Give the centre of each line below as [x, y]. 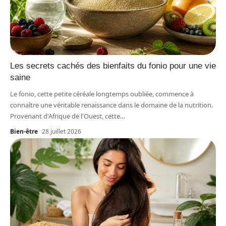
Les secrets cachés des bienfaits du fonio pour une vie [113, 66]
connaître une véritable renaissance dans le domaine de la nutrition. [111, 105]
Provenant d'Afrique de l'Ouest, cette [65, 116]
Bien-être [24, 132]
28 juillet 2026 [62, 132]
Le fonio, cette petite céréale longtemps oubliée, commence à [102, 94]
